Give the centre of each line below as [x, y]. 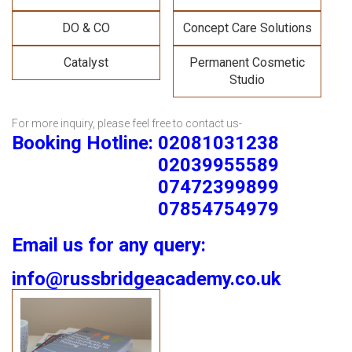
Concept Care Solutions [247, 28]
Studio [247, 80]
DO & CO [86, 28]
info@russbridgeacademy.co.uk [147, 279]
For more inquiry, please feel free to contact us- [127, 124]
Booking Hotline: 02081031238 [145, 143]
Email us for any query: [109, 246]
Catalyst [86, 63]
